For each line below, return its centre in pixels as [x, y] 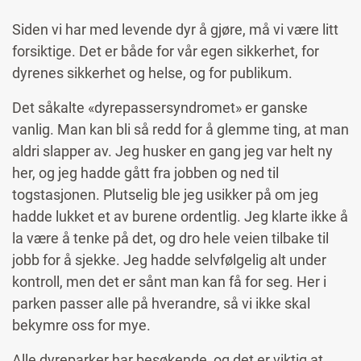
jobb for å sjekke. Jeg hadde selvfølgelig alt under [169, 260]
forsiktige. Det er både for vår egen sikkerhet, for [166, 52]
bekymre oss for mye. [83, 326]
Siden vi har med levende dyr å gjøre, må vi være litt [175, 30]
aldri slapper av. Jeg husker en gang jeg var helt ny [172, 151]
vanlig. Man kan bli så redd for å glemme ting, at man [180, 130]
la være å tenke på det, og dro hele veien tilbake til [170, 239]
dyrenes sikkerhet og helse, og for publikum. [154, 73]
